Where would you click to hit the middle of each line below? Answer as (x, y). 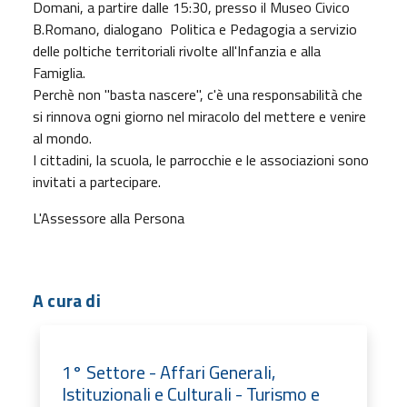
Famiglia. (61, 72)
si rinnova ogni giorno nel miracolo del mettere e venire (199, 116)
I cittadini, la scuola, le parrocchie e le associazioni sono (201, 159)
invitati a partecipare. (97, 181)
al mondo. (62, 138)
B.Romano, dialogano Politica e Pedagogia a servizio (195, 29)
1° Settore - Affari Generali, (169, 372)
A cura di (67, 300)
